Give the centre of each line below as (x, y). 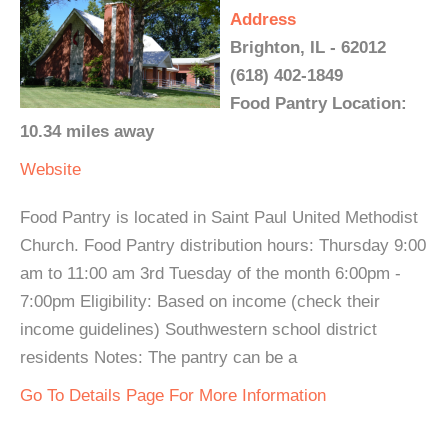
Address (263, 19)
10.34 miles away (87, 131)
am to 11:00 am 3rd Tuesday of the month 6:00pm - (210, 273)
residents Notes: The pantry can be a (158, 357)
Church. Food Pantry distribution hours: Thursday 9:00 (223, 245)
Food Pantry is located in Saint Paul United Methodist (219, 217)
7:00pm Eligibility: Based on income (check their (200, 301)
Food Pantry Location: (318, 103)
